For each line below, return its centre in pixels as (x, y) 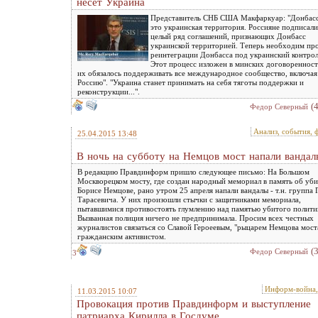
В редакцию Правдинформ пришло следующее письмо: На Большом (193, 172)
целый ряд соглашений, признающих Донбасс (228, 36)
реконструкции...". (109, 92)
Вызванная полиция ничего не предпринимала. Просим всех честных (196, 218)
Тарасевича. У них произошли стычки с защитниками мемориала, (189, 199)
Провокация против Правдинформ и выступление (194, 304)
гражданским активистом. (122, 236)
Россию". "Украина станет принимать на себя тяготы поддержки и (191, 82)
